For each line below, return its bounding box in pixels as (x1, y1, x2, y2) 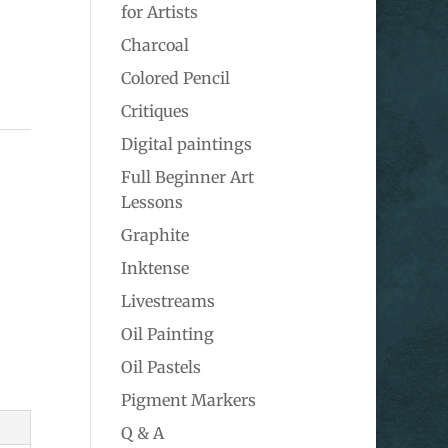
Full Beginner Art (120, 167, 254, 187)
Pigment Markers (120, 390, 256, 410)
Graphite (120, 225, 189, 245)
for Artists (120, 2, 198, 22)
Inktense (120, 258, 189, 278)
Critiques (120, 101, 189, 121)
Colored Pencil (120, 68, 230, 88)
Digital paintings (120, 134, 252, 154)
